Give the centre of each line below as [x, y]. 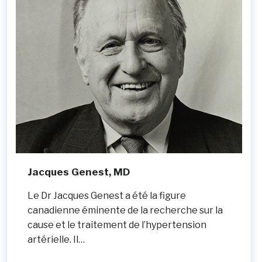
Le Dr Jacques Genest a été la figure [107, 196]
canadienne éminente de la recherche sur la [125, 211]
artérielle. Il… [56, 240]
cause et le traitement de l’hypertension [117, 225]
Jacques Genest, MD [79, 172]
